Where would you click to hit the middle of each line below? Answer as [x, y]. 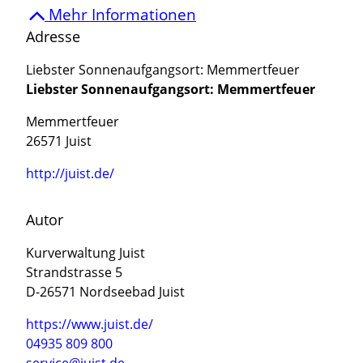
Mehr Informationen [121, 15]
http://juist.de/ [70, 174]
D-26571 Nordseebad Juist [105, 292]
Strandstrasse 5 [74, 273]
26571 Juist [59, 141]
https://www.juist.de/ [90, 325]
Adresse [53, 37]
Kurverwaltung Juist [85, 253]
